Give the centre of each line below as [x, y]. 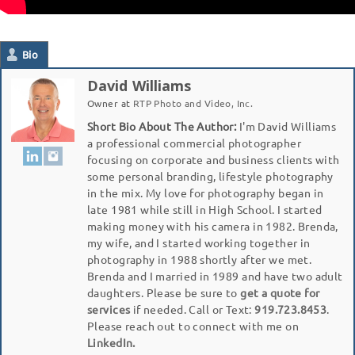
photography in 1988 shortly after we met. [200, 259]
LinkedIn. [111, 342]
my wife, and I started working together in [199, 242]
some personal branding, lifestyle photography [210, 176]
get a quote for [280, 292]
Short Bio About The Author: [162, 126]
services [109, 309]
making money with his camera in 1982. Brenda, [213, 225]
